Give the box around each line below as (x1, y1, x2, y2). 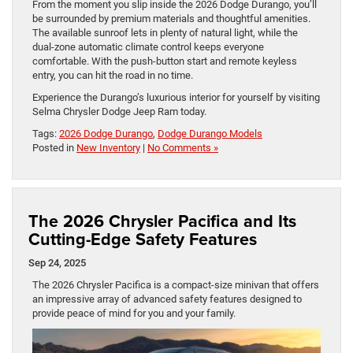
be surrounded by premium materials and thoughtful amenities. (32, 13, 310, 25)
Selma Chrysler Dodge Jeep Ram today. (32, 106, 206, 118)
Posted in (32, 142, 76, 154)
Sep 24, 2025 (28, 257, 86, 269)
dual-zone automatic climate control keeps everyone (32, 41, 264, 54)
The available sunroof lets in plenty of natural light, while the (32, 27, 298, 39)
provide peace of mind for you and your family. (32, 307, 236, 320)
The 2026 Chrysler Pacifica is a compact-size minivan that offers (32, 279, 319, 292)
